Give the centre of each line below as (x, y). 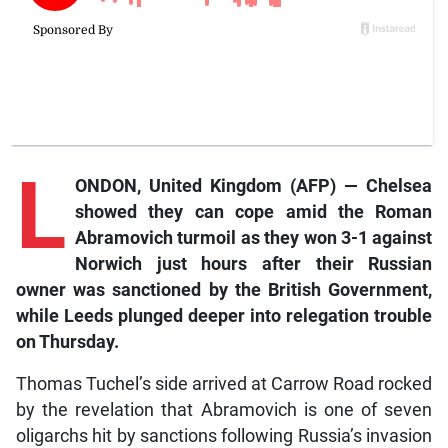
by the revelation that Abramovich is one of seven (224, 410)
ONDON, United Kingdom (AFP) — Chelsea (253, 186)
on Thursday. (67, 342)
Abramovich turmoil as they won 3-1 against (253, 238)
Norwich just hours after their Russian (253, 264)
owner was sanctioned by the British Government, (224, 290)
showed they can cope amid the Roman (253, 212)
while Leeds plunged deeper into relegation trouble (224, 316)
